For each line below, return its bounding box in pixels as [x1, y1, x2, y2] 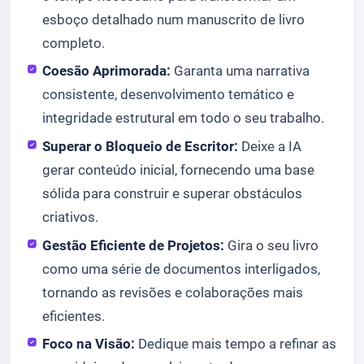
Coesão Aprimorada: [42, 63, 171, 80]
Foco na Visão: [42, 336, 136, 353]
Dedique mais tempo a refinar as [135, 336, 337, 353]
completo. [42, 34, 106, 51]
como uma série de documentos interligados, [42, 260, 321, 277]
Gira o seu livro [224, 236, 319, 253]
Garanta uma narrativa [171, 63, 310, 80]
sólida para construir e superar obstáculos [42, 184, 303, 201]
